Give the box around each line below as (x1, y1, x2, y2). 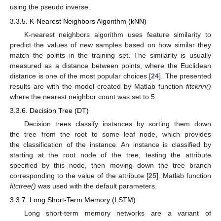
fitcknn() (186, 82, 211, 90)
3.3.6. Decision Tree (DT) (10, 106, 89, 114)
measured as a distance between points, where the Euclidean (10, 61, 211, 70)
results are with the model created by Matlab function (10, 82, 186, 90)
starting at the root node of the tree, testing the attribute (10, 151, 211, 159)
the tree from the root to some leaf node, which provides (10, 130, 211, 139)
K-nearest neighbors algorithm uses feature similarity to (24, 30, 211, 38)
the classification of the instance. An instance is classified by (10, 141, 211, 149)
